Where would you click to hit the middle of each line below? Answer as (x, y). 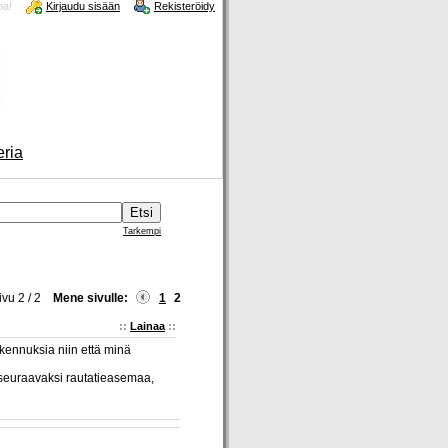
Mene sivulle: (90, 298)
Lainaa (147, 326)
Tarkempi (142, 231)
